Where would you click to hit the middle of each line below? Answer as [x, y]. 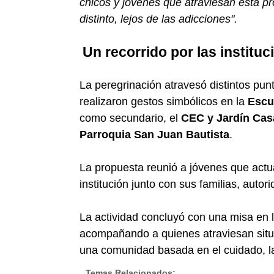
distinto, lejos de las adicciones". [158, 19]
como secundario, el [130, 118]
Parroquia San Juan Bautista [154, 135]
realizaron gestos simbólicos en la [164, 102]
